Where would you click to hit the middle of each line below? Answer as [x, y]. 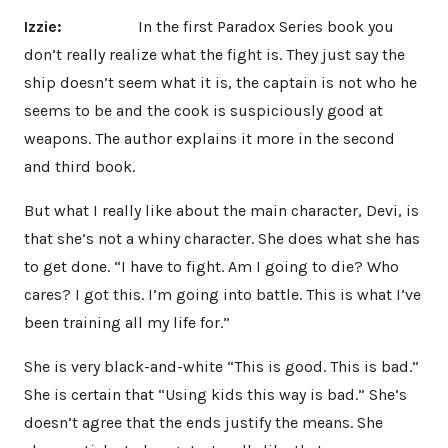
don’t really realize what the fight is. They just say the [214, 54]
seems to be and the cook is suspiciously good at [203, 110]
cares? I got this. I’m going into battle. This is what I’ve [222, 294]
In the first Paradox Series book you [232, 26]
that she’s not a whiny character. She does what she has [222, 238]
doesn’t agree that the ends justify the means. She [203, 422]
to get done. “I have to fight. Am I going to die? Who [211, 266]
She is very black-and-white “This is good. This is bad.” [221, 366]
